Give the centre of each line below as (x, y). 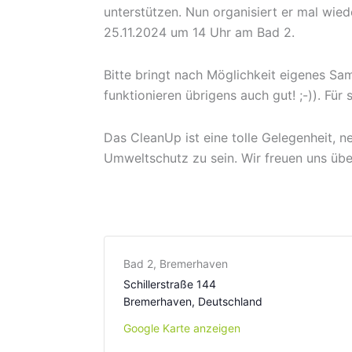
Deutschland (230, 301)
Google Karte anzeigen (182, 328)
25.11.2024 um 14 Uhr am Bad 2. (199, 32)
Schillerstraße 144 (170, 284)
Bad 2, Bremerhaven (176, 264)
